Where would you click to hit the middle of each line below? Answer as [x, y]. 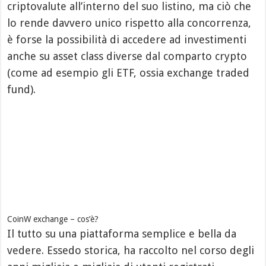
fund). [22, 89]
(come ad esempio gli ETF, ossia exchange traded [129, 73]
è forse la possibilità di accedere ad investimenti [127, 39]
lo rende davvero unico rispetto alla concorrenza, [129, 23]
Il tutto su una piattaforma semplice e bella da [122, 234]
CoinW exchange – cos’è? [53, 219]
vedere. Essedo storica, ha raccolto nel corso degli [131, 250]
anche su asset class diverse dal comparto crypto [127, 56]
